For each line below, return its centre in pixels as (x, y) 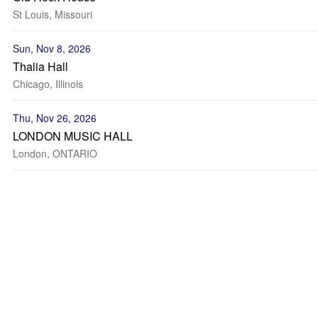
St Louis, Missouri (53, 14)
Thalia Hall (40, 66)
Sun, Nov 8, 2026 (52, 48)
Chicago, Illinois (48, 84)
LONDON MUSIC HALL (73, 136)
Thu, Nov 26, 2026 (55, 118)
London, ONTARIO (55, 153)
